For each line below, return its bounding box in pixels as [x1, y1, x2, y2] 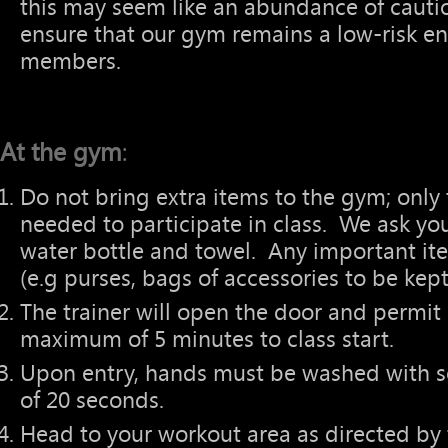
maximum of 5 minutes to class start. [20, 326, 394, 353]
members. [20, 48, 121, 75]
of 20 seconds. [20, 387, 170, 414]
